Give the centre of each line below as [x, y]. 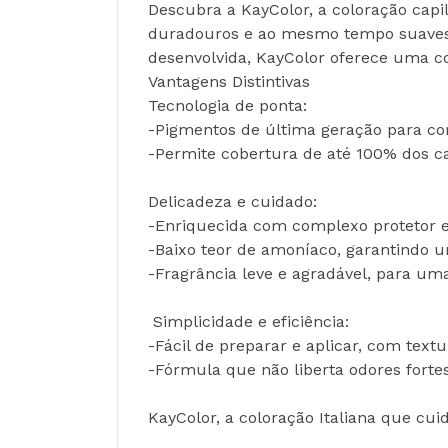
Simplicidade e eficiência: [251, 322]
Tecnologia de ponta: [227, 106]
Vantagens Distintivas [229, 82]
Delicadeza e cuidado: [232, 202]
